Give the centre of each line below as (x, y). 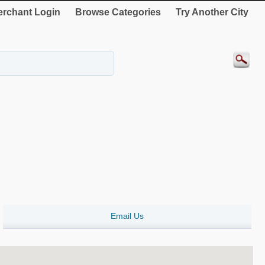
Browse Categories (118, 12)
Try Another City (212, 12)
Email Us (127, 216)
